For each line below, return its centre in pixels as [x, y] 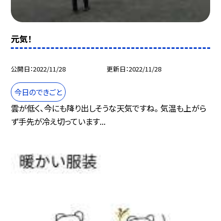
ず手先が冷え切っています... [58, 121]
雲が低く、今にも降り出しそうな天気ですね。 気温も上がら [109, 108]
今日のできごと [38, 92]
